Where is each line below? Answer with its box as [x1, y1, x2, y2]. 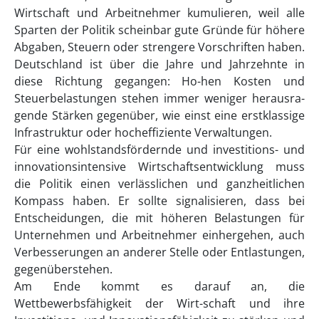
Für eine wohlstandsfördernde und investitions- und [14, 142, 305, 158]
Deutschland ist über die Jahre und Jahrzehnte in [14, 56, 305, 73]
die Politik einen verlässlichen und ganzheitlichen [14, 176, 305, 192]
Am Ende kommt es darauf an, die [14, 278, 305, 295]
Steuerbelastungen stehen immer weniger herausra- [14, 90, 305, 107]
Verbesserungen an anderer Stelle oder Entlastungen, [14, 244, 305, 261]
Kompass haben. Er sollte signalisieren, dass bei [14, 193, 305, 209]
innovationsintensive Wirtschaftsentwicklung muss [14, 159, 305, 175]
